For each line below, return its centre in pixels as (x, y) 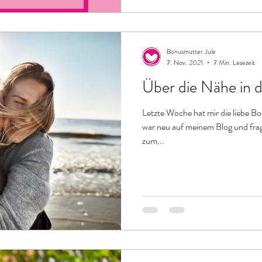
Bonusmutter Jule (191, 51)
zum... (153, 140)
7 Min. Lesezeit (234, 62)
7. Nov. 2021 (185, 62)
